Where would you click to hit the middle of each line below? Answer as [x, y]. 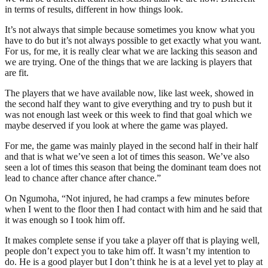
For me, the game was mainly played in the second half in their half [131, 145]
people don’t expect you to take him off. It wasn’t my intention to [127, 251]
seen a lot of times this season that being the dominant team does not [133, 167]
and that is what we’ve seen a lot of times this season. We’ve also [127, 156]
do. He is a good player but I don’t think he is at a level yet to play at [134, 261]
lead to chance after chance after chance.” [83, 178]
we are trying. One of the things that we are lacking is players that [128, 62]
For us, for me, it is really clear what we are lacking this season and [131, 51]
